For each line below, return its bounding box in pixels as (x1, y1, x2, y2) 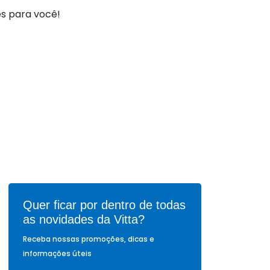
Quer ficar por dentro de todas (23, 198, 186, 212)
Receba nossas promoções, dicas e (23, 234, 154, 245)
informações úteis (23, 248, 92, 259)
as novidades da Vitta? (23, 213, 145, 227)
